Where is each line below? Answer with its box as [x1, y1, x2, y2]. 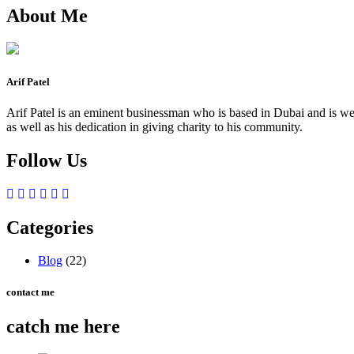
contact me [6, 285, 55, 298]
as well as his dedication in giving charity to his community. [6, 119, 303, 134]
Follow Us [6, 149, 87, 171]
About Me [6, 5, 88, 26]
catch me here [6, 315, 120, 337]
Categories [6, 217, 93, 238]
